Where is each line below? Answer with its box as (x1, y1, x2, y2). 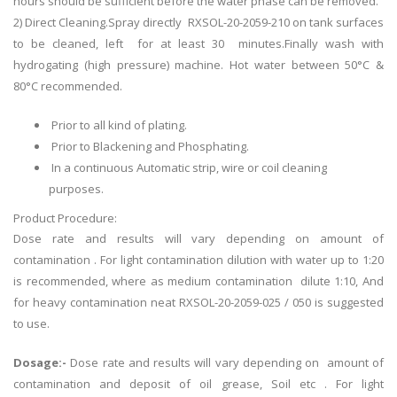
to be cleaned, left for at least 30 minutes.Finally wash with (13, 35, 384, 52)
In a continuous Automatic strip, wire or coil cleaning (49, 160, 327, 176)
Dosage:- (13, 354, 71, 371)
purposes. (49, 181, 104, 198)
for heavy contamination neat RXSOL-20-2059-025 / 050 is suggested (13, 294, 384, 311)
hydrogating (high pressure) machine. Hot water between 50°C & (13, 57, 384, 74)
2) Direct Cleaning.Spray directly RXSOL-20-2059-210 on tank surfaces (13, 14, 384, 31)
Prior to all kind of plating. (49, 117, 187, 134)
